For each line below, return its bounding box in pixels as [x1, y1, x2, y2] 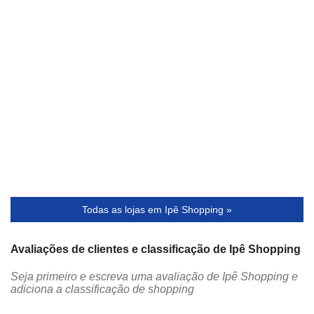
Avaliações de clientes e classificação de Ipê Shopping [11, 243, 301, 256]
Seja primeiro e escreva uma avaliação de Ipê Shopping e [11, 271, 298, 283]
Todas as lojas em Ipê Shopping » [82, 204, 232, 216]
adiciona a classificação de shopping [11, 283, 194, 296]
